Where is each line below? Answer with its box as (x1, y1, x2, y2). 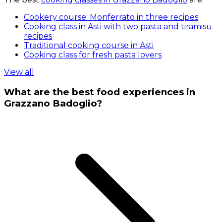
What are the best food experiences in (4, 86, 195, 98)
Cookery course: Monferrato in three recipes (24, 12, 198, 22)
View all (4, 67, 34, 77)
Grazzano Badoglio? (4, 97, 102, 109)
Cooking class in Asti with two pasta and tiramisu (24, 21, 212, 31)
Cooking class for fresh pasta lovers (24, 50, 162, 59)
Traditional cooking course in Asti (24, 40, 154, 50)
